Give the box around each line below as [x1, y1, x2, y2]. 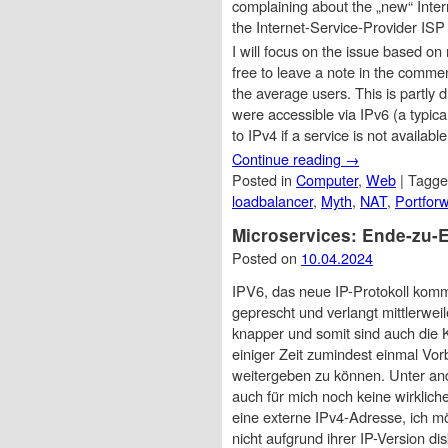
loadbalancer [232, 189, 313, 211]
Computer [296, 168, 358, 190]
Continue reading [232, 147, 345, 169]
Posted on [232, 246, 301, 268]
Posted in [232, 168, 296, 190]
